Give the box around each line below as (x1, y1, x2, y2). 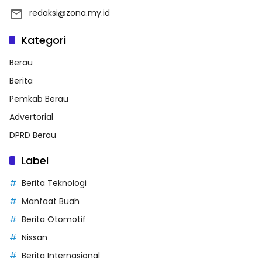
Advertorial (9, 111, 53, 123)
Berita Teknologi (22, 177, 87, 189)
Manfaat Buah (22, 195, 80, 208)
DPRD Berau (9, 129, 56, 142)
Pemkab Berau (9, 93, 68, 105)
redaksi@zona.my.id (29, 7, 110, 19)
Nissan (22, 232, 47, 244)
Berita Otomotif (22, 213, 86, 226)
